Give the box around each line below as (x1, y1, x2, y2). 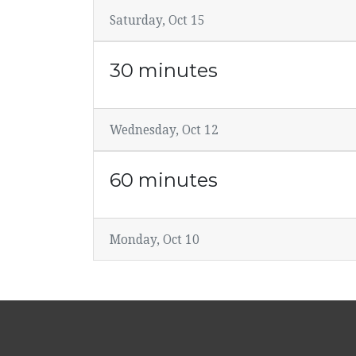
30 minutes (110, 59, 218, 82)
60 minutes (110, 168, 218, 192)
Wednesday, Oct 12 (110, 123, 219, 137)
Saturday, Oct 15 (110, 14, 205, 28)
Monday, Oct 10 (110, 233, 199, 247)
